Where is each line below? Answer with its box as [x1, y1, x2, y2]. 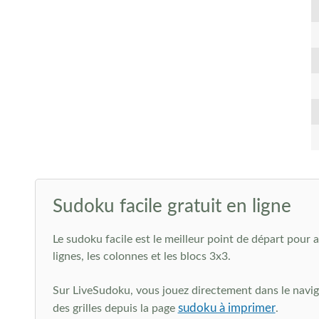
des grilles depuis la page [52, 303, 178, 314]
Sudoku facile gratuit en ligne [52, 197, 291, 216]
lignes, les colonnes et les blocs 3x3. [52, 251, 231, 262]
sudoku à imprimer [177, 302, 276, 314]
